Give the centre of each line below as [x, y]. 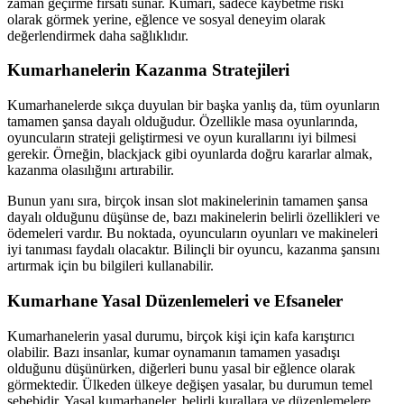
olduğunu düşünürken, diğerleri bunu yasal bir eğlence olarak [181, 368]
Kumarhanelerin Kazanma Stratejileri [148, 70]
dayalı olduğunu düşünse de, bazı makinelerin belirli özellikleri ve [193, 217]
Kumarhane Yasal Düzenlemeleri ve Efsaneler [175, 300]
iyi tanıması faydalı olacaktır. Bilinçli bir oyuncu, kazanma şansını [193, 250]
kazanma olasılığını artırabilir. [91, 170]
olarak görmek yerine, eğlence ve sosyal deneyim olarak [166, 19]
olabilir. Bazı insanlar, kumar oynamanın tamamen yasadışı [174, 352]
